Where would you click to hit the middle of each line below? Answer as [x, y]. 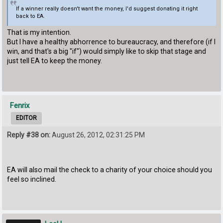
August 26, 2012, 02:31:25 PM [98, 135]
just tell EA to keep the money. [55, 60]
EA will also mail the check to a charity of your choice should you [110, 170]
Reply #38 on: [29, 135]
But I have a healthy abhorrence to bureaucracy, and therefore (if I [111, 42]
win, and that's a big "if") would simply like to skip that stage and [107, 51]
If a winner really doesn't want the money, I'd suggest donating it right [107, 9]
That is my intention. [39, 32]
